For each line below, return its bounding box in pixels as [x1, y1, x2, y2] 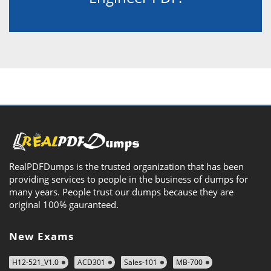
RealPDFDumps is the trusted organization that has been [9, 160, 244, 172]
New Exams [9, 229, 74, 243]
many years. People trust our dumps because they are [9, 185, 233, 198]
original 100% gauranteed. [9, 198, 119, 211]
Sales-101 [124, 256, 157, 267]
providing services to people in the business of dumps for [9, 172, 248, 185]
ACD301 [77, 256, 105, 267]
